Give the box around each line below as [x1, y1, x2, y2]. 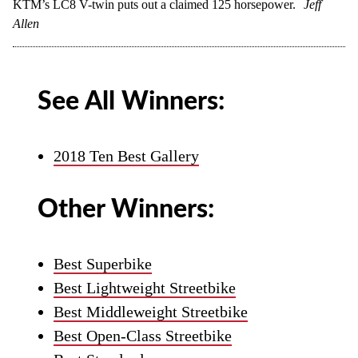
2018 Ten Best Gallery [54, 147, 200, 165]
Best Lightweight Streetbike [54, 279, 237, 297]
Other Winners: [38, 197, 215, 223]
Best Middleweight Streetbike [54, 303, 249, 321]
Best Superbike [54, 255, 153, 273]
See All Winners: [38, 89, 225, 115]
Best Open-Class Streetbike [54, 327, 233, 345]
